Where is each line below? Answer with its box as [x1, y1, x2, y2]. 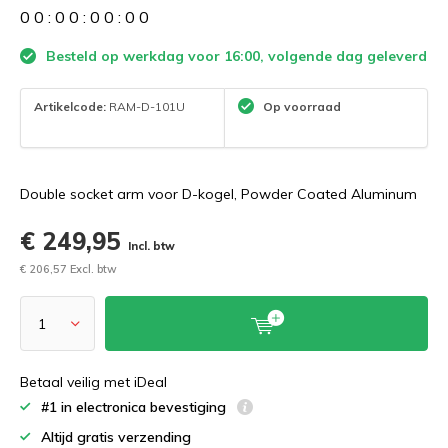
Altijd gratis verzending [41, 428, 191, 446]
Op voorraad [260, 98, 341, 114]
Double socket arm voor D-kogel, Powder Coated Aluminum [20, 185, 417, 203]
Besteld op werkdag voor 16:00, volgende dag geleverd [42, 47, 427, 65]
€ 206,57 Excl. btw [20, 262, 117, 276]
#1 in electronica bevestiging [41, 398, 230, 416]
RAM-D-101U [106, 98, 185, 114]
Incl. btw [128, 239, 175, 253]
